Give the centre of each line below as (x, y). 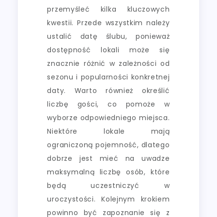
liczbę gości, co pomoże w (108, 104)
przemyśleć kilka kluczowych (108, 9)
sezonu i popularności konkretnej (108, 77)
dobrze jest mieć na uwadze (108, 158)
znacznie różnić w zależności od (108, 63)
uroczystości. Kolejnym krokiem (108, 199)
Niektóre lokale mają (108, 131)
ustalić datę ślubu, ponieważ (108, 36)
